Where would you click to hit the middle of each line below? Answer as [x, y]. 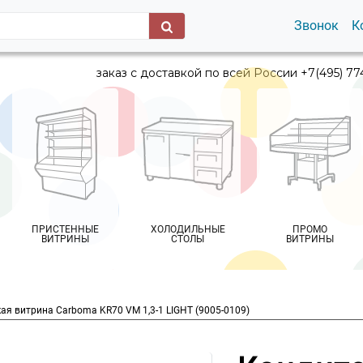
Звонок [316, 26]
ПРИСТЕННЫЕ [65, 229]
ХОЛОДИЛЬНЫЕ [188, 229]
